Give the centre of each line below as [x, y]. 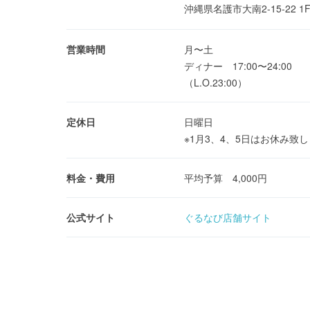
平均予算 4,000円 [226, 178]
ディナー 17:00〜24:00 [238, 66]
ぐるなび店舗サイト [228, 218]
